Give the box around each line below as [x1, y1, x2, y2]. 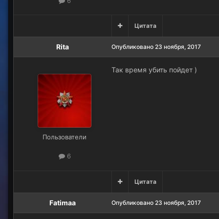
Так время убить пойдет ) [111, 66, 197, 74]
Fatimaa [49, 198, 76, 207]
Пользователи [43, 133, 87, 141]
